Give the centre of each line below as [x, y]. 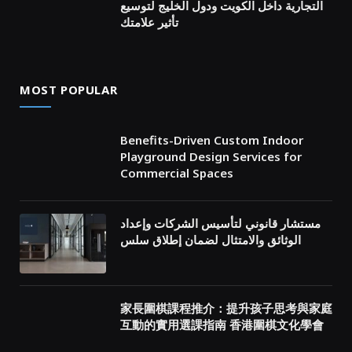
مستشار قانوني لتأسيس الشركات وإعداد [220, 224]
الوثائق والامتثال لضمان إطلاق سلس [211, 240]
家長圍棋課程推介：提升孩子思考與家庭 [226, 308]
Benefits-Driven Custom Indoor [212, 140]
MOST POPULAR [69, 90]
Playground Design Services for [211, 157]
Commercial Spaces [177, 173]
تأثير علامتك [149, 22]
